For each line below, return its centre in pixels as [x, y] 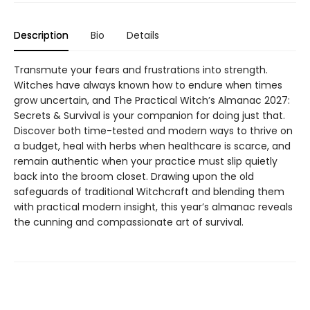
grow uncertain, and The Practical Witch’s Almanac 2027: [152, 101]
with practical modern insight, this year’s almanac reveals [153, 207]
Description [41, 36]
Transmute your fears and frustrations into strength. [141, 70]
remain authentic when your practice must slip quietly [146, 162]
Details [143, 36]
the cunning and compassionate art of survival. [129, 222]
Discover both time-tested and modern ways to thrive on [153, 131]
